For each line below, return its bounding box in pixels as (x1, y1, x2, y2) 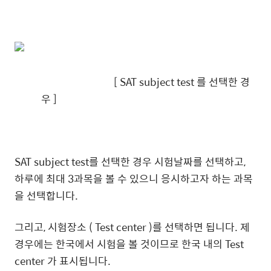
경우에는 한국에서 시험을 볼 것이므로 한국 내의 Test (15, 236, 244, 252)
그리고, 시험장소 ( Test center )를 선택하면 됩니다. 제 (15, 219, 250, 235)
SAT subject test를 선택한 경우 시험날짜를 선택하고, (15, 154, 246, 169)
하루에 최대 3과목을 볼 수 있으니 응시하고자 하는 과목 (15, 171, 253, 186)
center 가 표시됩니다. (15, 253, 111, 269)
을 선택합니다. (15, 188, 78, 203)
